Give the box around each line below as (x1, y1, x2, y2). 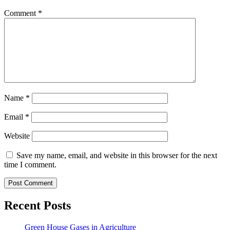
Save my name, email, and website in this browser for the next (16, 151, 217, 160)
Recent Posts (4, 199, 71, 213)
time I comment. (4, 160, 56, 169)
